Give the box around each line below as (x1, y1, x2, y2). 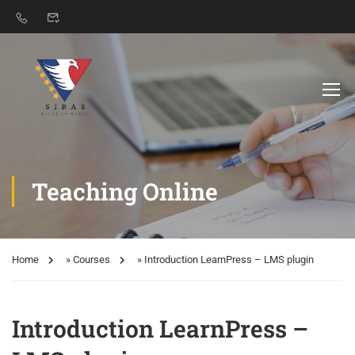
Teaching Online (32, 176, 218, 207)
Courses (73, 254, 110, 265)
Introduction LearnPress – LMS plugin (144, 254, 314, 265)
